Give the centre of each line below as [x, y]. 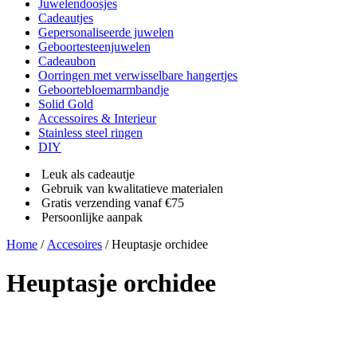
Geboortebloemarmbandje [104, 89]
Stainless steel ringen [90, 132]
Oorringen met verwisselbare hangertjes [138, 75]
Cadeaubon [67, 61]
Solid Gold [66, 104]
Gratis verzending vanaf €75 [113, 202]
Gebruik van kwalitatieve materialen [132, 188]
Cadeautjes [66, 18]
